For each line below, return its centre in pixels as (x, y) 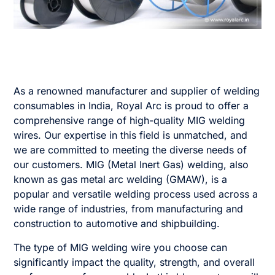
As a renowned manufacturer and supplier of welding (137, 91)
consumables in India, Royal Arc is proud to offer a (131, 106)
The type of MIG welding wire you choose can (121, 247)
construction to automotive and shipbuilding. (117, 224)
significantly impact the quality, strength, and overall (134, 262)
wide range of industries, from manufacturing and (129, 209)
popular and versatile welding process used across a (136, 194)
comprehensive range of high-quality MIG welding (130, 121)
